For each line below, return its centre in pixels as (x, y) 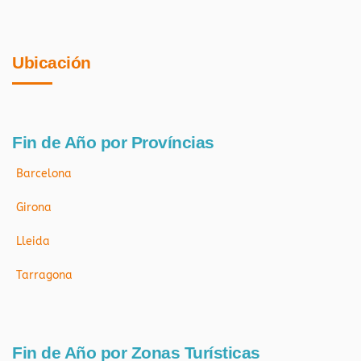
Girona (34, 207)
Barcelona (44, 173)
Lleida (33, 241)
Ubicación (52, 62)
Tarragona (44, 275)
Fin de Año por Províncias (113, 142)
